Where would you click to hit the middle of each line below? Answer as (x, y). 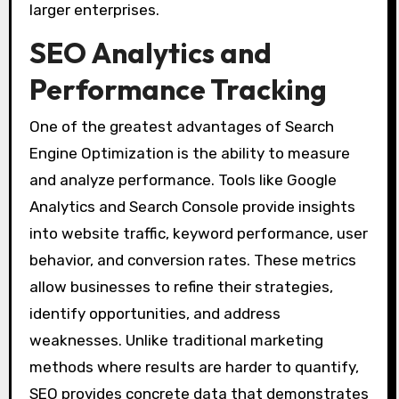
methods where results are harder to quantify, (194, 366)
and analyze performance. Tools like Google (183, 179)
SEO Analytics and (150, 52)
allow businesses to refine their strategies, (181, 286)
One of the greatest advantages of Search (181, 126)
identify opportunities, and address (155, 313)
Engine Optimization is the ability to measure (189, 153)
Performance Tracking (178, 89)
